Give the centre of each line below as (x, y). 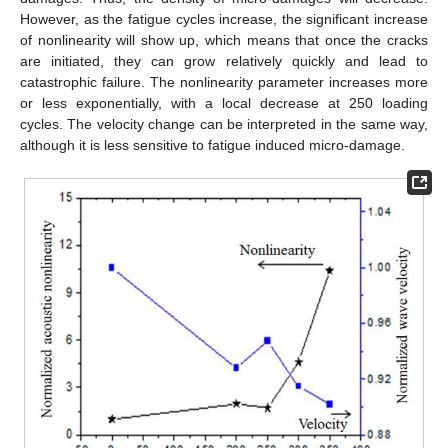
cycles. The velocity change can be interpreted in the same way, (224, 123)
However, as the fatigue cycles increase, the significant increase (224, 18)
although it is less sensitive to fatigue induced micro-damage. (212, 144)
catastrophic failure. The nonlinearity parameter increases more (224, 81)
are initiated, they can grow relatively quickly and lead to (224, 60)
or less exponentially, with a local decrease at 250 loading (224, 102)
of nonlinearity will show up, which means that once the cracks (224, 39)
